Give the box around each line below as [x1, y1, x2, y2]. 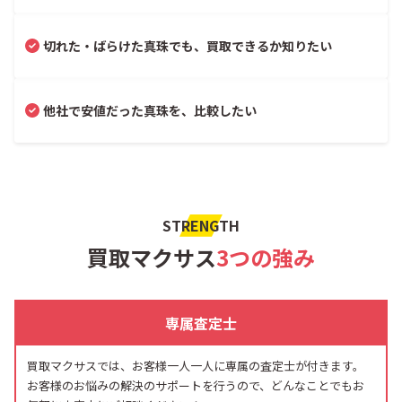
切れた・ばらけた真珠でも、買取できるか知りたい [43, 36, 332, 55]
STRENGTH [162, 214, 240, 236]
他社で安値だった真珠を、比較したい [43, 100, 257, 119]
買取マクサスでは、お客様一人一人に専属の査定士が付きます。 [27, 356, 364, 374]
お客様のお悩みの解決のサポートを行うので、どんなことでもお [27, 376, 364, 394]
